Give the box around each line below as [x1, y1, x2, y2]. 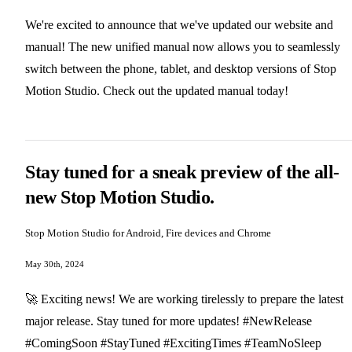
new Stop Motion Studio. [25, 187, 214, 208]
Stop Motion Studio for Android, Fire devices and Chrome [25, 227, 271, 240]
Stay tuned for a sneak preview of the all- [25, 162, 339, 183]
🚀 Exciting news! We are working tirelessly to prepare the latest [25, 292, 343, 306]
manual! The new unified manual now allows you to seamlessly [25, 40, 340, 54]
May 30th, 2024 [25, 259, 84, 269]
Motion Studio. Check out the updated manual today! [25, 84, 288, 98]
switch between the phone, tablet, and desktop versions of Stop [25, 62, 336, 76]
